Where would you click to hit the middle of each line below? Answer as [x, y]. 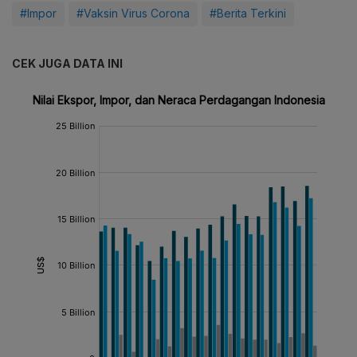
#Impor [38, 14]
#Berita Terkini [248, 14]
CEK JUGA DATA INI [67, 64]
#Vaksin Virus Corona [133, 14]
